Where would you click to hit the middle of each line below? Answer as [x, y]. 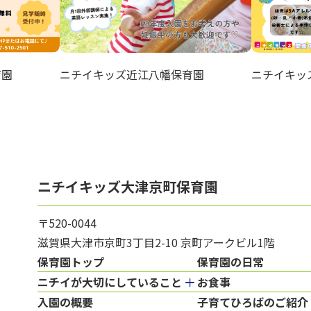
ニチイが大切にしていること [110, 282]
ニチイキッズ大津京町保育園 [128, 186]
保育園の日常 [230, 262]
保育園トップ [71, 262]
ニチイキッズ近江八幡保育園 [132, 74]
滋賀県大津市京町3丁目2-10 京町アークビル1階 [156, 242]
